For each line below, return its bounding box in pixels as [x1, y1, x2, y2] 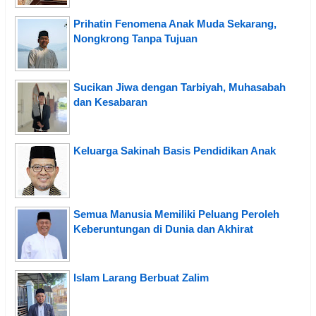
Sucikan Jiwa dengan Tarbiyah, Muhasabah [73, 80, 286, 93]
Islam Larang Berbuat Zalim [73, 271, 209, 284]
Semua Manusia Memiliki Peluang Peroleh [73, 207, 279, 220]
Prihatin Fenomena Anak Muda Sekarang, [73, 17, 276, 30]
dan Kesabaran [73, 95, 147, 108]
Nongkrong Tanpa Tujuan [73, 32, 197, 44]
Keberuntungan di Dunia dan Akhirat [73, 222, 253, 235]
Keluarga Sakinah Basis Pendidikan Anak [73, 144, 276, 157]
